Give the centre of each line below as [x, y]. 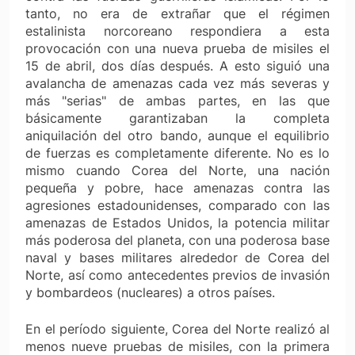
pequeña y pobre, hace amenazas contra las [177, 187]
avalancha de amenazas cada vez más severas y [177, 83]
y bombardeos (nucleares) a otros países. [150, 292]
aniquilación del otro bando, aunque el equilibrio [177, 135]
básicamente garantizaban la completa [177, 118]
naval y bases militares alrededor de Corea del [177, 257]
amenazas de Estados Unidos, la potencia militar [177, 222]
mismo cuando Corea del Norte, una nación [177, 170]
